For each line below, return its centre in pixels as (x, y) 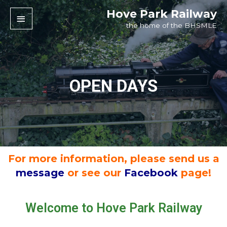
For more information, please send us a (113, 159)
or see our (96, 173)
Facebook (151, 173)
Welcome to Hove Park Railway (113, 208)
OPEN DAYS (113, 86)
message (40, 173)
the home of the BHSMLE (172, 25)
